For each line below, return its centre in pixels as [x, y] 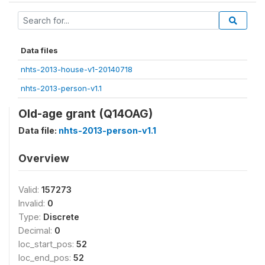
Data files [39, 50]
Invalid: [33, 203]
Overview [44, 158]
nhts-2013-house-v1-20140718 [77, 69]
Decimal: [36, 230]
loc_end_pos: [46, 257]
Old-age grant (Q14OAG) [85, 113]
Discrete [61, 216]
